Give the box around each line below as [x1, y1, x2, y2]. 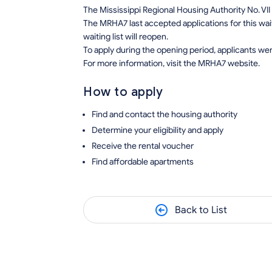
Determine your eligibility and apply [92, 125, 223, 136]
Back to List [174, 203, 227, 216]
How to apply [83, 84, 163, 100]
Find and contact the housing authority [92, 109, 237, 120]
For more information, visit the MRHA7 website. [83, 58, 260, 69]
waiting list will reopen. [83, 32, 168, 42]
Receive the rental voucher [92, 141, 194, 152]
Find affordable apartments [92, 157, 194, 168]
